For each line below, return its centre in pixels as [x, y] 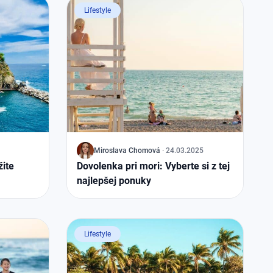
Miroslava [110, 151]
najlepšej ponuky [114, 181]
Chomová [144, 151]
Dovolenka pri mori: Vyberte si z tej [153, 166]
